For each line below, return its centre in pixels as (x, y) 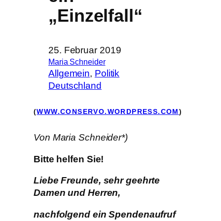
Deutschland (75, 85)
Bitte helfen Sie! (69, 159)
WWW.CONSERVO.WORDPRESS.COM (108, 111)
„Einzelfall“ (95, 15)
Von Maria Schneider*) (81, 138)
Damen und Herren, (77, 193)
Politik (107, 73)
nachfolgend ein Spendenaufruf (105, 214)
